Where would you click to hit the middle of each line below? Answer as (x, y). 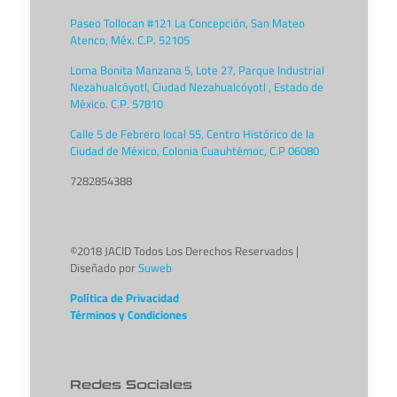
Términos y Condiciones (128, 315)
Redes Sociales (131, 385)
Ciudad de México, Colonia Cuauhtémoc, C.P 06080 (194, 151)
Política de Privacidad (124, 298)
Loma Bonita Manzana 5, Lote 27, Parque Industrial (197, 70)
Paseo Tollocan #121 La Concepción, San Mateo (187, 23)
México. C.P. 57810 (116, 104)
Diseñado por (104, 268)
